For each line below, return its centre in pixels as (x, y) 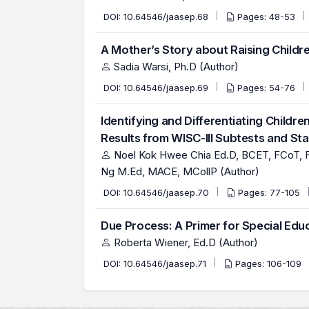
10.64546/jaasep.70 (168, 192)
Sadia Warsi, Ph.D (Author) (175, 67)
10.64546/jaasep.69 (167, 88)
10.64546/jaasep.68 (167, 17)
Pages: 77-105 (270, 192)
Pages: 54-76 (268, 88)
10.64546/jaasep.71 (166, 263)
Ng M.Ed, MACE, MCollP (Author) (180, 171)
